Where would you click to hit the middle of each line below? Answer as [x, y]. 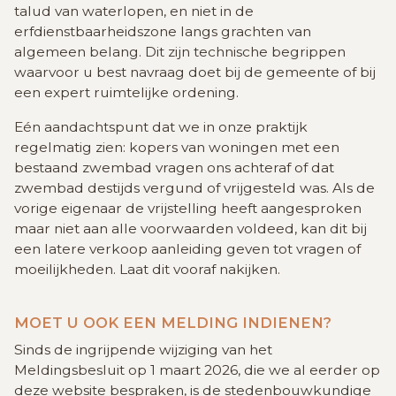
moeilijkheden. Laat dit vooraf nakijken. [147, 270]
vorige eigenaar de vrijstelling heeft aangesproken [188, 209]
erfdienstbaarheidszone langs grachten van [163, 32]
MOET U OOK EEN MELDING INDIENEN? [173, 323]
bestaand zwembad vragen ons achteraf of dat [174, 168]
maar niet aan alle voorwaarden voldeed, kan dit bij [190, 229]
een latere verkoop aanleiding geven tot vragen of [187, 249]
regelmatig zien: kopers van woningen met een [177, 148]
